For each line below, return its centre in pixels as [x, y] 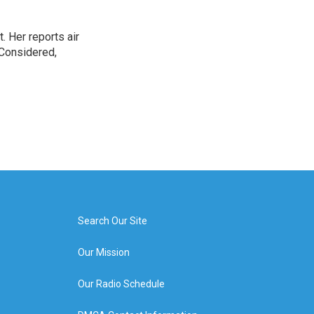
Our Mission [103, 252]
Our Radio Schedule [121, 284]
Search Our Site [112, 221]
